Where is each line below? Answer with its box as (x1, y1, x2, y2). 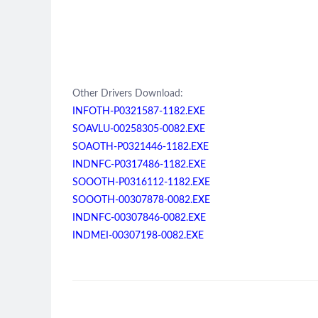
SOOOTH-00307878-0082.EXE (72, 195, 210, 205)
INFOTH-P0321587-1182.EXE (72, 106, 205, 116)
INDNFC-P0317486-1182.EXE (72, 160, 206, 170)
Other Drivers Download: (72, 89, 183, 99)
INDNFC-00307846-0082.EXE (72, 213, 206, 223)
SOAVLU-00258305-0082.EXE (72, 124, 205, 134)
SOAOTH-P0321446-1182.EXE (72, 142, 209, 152)
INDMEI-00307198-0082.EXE (72, 231, 204, 241)
